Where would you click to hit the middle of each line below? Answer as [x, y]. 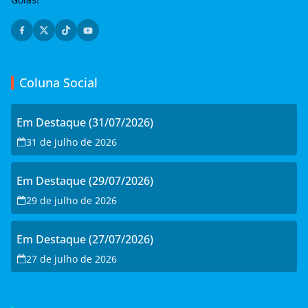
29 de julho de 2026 [71, 201]
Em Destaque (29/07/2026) [85, 181]
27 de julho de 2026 [71, 259]
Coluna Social [58, 83]
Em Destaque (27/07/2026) [85, 240]
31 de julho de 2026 [71, 142]
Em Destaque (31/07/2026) [85, 123]
